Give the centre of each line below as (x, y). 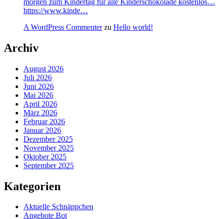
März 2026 (40, 112)
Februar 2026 (44, 121)
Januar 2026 (42, 130)
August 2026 (44, 68)
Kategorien (32, 186)
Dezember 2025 (48, 139)
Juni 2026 (39, 86)
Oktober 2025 (45, 156)
